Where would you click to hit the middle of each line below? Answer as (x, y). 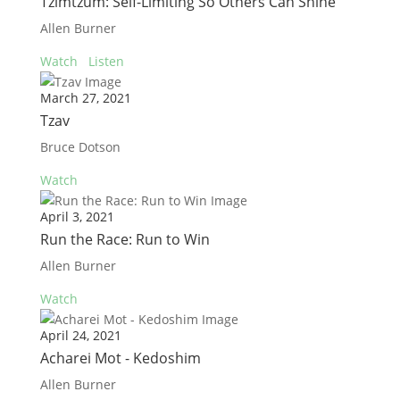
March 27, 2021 (85, 98)
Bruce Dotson (80, 147)
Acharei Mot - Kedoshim (120, 358)
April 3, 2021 (77, 217)
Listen (106, 61)
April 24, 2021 (80, 335)
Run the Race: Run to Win (125, 239)
